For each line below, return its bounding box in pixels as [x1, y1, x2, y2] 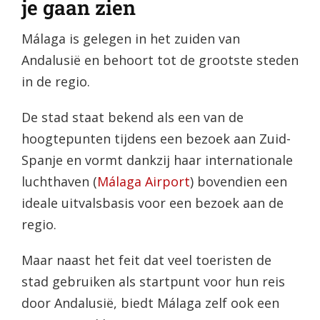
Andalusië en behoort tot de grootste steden [21, 51, 299, 69]
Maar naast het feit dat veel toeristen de [21, 251, 271, 269]
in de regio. [21, 72, 90, 90]
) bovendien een [189, 172, 287, 190]
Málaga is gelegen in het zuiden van [21, 29, 240, 47]
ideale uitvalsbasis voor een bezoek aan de [21, 194, 284, 211]
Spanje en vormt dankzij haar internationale [21, 151, 293, 169]
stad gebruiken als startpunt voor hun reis [21, 272, 285, 290]
